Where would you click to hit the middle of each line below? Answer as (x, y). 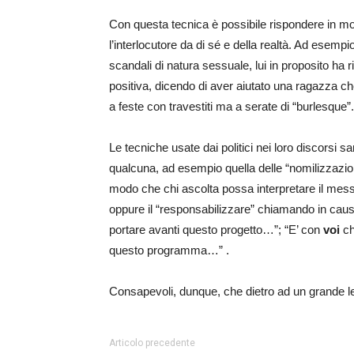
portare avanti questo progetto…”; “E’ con (216, 230)
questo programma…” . (169, 250)
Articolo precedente (152, 343)
